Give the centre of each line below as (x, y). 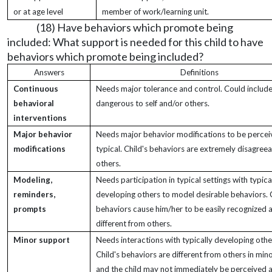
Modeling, (33, 180)
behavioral (34, 103)
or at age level (38, 12)
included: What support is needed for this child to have (135, 42)
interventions (40, 118)
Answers (49, 72)
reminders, (34, 194)
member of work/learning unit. (155, 12)
